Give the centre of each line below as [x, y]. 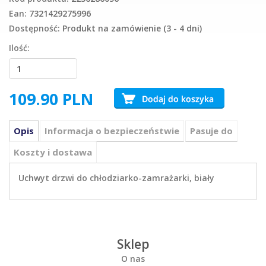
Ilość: [19, 47]
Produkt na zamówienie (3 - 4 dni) [132, 28]
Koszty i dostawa [53, 152]
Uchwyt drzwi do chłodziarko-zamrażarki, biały [116, 178]
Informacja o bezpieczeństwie [112, 130]
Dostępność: [34, 28]
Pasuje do [211, 130]
